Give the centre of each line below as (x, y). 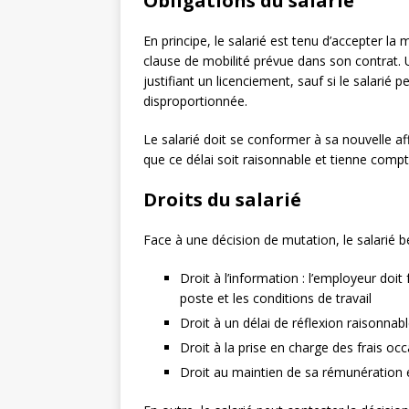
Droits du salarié (222, 200)
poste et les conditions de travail (276, 299)
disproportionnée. (195, 101)
